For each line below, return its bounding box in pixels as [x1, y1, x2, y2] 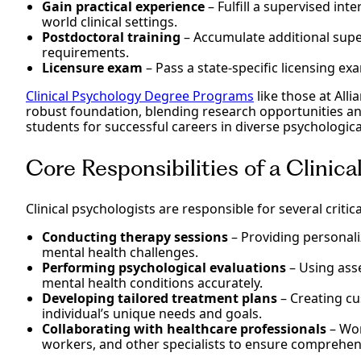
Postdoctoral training [42, 28, 180, 47]
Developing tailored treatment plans [42, 289, 277, 308]
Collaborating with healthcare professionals [42, 320, 326, 338]
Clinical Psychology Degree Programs [26, 87, 254, 106]
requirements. [42, 44, 129, 62]
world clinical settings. [42, 13, 177, 31]
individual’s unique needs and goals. [42, 305, 262, 323]
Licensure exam [42, 59, 143, 77]
